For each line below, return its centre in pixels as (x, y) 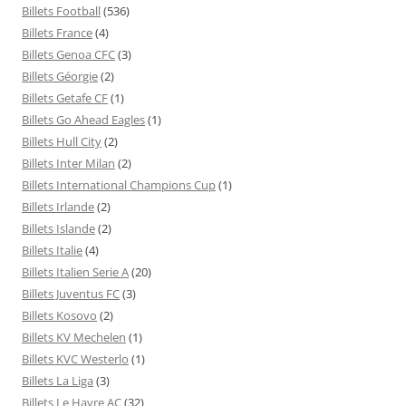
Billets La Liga (58, 380)
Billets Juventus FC (71, 293)
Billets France (57, 32)
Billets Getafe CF (65, 97)
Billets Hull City (62, 141)
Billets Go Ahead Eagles (83, 119)
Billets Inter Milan (68, 163)
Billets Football (61, 10)
